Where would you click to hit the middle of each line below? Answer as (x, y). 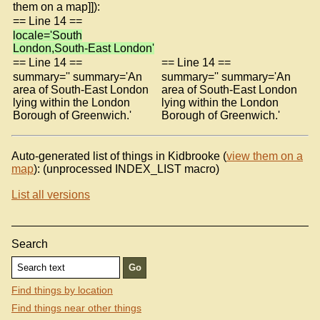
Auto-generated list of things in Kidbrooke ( (119, 156)
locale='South (47, 35)
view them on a (265, 156)
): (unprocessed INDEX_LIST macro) (126, 169)
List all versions (51, 194)
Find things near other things (76, 308)
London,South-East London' (84, 48)
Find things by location (62, 290)
